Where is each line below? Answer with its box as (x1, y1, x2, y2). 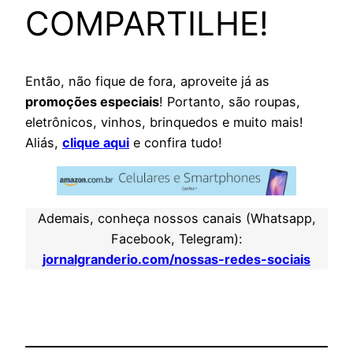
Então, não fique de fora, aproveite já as (25, 73, 269, 90)
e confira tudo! (129, 135, 222, 151)
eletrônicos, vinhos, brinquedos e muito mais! (25, 114, 303, 131)
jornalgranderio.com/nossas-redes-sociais (43, 251, 310, 268)
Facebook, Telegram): (111, 231, 242, 247)
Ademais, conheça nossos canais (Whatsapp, (37, 210, 316, 227)
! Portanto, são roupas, (159, 94, 300, 110)
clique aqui (62, 135, 129, 151)
